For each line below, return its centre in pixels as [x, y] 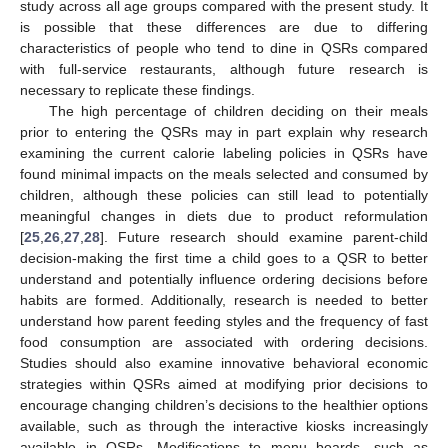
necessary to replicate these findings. [137, 90]
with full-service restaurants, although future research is [224, 69]
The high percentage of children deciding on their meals [238, 111]
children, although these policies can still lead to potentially [224, 195]
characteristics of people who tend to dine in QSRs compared [224, 48]
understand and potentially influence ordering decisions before [224, 279]
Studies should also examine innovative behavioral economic [224, 363]
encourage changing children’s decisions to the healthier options [224, 405]
